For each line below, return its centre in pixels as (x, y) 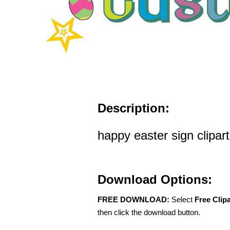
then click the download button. (149, 213)
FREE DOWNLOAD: (133, 200)
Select (182, 200)
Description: (133, 108)
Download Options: (155, 180)
